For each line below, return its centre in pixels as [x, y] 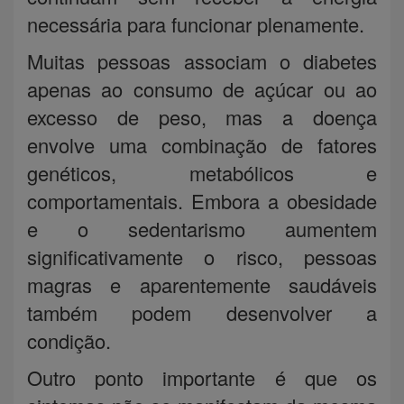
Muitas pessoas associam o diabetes [202, 60]
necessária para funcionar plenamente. [196, 23]
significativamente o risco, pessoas [202, 256]
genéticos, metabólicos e [202, 172]
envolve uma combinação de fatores [202, 144]
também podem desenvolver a [202, 312]
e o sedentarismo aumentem [202, 228]
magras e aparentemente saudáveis [202, 284]
